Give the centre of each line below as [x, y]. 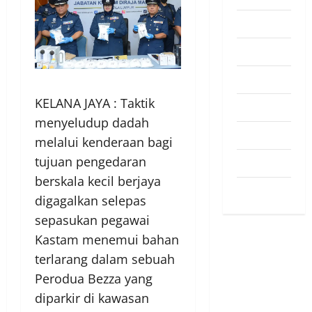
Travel [250, 163]
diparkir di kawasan [92, 298]
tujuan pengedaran [91, 162]
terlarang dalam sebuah [105, 259]
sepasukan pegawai [92, 220]
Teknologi [258, 135]
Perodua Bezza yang [94, 279]
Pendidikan [262, 51]
